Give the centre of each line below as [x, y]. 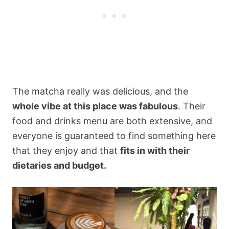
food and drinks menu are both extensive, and [112, 121]
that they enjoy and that [66, 151]
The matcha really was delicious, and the [100, 91]
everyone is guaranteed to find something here [114, 136]
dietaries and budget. [59, 166]
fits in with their [155, 151]
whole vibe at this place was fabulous [95, 106]
